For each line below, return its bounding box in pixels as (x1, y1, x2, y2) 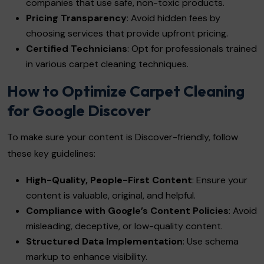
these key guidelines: (7, 147, 95, 160)
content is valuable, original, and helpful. (26, 189, 196, 202)
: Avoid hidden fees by (127, 11, 220, 24)
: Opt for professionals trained (127, 42, 257, 55)
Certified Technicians (26, 42, 127, 55)
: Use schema (183, 235, 239, 247)
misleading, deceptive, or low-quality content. (26, 219, 223, 232)
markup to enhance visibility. (26, 250, 147, 263)
